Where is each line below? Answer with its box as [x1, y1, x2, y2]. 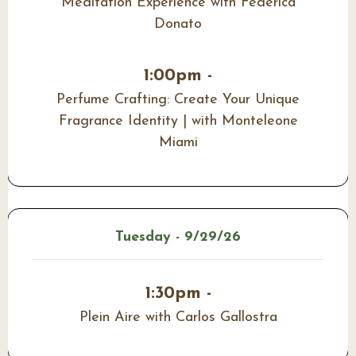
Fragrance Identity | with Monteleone [58, 114, 298, 130]
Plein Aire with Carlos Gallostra [79, 309, 277, 325]
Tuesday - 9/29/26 [115, 229, 241, 245]
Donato [154, 17, 202, 33]
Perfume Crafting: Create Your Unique [56, 92, 300, 108]
